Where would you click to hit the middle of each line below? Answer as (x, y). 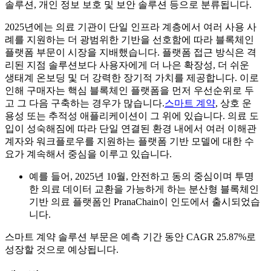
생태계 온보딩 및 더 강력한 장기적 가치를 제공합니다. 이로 (132, 78)
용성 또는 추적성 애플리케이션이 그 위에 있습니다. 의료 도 (132, 116)
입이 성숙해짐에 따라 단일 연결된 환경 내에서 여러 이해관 (131, 129)
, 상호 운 (233, 103)
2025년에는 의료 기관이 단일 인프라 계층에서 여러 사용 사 (131, 27)
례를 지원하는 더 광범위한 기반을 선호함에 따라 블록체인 (129, 40)
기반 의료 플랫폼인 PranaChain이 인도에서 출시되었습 (145, 202)
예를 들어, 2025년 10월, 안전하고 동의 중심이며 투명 (142, 177)
